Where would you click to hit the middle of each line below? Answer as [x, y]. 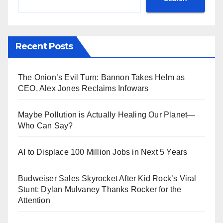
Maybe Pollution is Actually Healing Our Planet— [107, 114]
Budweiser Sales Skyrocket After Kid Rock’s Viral [107, 178]
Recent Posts [44, 46]
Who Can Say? [46, 125]
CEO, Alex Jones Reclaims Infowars [83, 88]
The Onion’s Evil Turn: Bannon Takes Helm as [102, 77]
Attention [34, 200]
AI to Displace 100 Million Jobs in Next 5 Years [103, 152]
